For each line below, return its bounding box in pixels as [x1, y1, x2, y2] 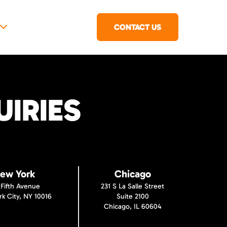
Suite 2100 [116, 192, 149, 201]
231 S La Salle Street [101, 182, 165, 191]
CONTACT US [114, 22, 161, 32]
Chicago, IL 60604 [103, 202, 162, 211]
